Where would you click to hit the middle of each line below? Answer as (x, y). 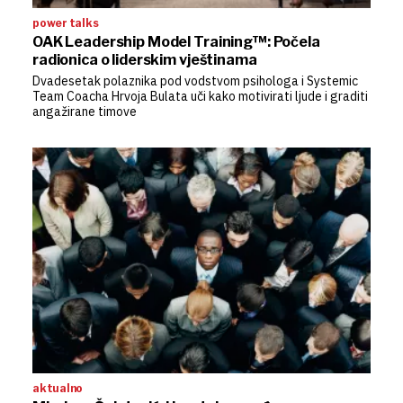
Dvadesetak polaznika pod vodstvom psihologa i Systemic (195, 81)
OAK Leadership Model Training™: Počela (176, 41)
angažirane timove (85, 111)
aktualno (58, 388)
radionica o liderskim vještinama (145, 59)
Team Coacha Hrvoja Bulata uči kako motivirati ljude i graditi (200, 96)
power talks (66, 22)
